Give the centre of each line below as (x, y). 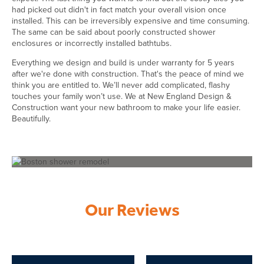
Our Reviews (132, 211)
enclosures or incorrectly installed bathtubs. (92, 43)
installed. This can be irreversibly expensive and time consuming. (131, 21)
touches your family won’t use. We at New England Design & (122, 96)
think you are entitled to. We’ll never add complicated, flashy (121, 85)
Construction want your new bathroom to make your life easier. (126, 107)
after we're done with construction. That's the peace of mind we (128, 74)
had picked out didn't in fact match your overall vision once (119, 9)
